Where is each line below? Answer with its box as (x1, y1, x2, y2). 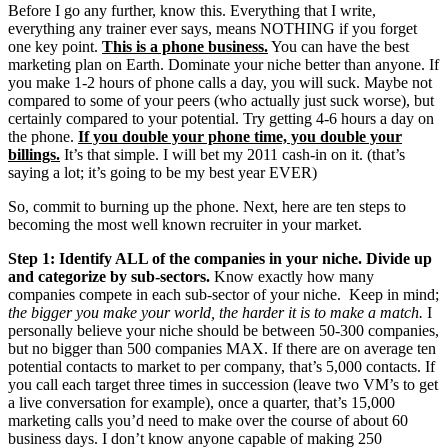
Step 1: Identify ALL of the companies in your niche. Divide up (8, 250, 432, 268)
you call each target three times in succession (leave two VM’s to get (8, 376, 438, 394)
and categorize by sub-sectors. (8, 268, 210, 286)
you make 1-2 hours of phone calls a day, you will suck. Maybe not (8, 74, 432, 92)
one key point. (8, 38, 102, 56)
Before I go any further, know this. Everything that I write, (8, 2, 376, 20)
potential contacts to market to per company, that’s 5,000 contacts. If (8, 358, 435, 376)
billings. (8, 146, 60, 164)
